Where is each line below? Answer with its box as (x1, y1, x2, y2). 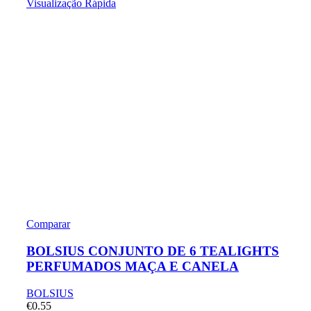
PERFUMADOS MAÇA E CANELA (26, 259, 239, 274)
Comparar (26, 218, 70, 230)
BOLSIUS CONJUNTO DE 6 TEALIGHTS (26, 244, 279, 258)
